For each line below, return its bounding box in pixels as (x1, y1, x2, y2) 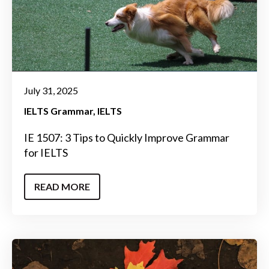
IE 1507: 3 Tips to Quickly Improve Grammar (24, 131, 229, 145)
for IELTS (24, 146, 68, 160)
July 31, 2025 (24, 85, 78, 97)
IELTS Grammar (24, 105, 93, 117)
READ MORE (34, 180, 90, 192)
